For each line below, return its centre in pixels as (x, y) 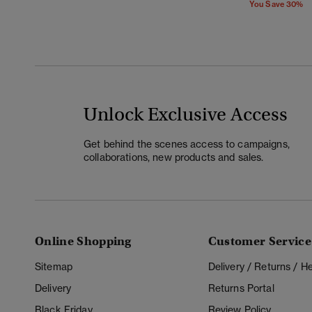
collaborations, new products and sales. (174, 157)
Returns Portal (241, 288)
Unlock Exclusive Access (186, 114)
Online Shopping (83, 242)
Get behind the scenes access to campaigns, (187, 143)
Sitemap (54, 267)
